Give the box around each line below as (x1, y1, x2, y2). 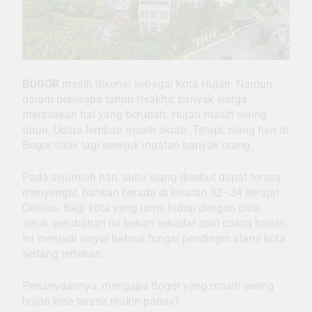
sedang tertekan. (22, 247, 104, 261)
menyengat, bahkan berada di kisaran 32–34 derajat (22, 186, 279, 200)
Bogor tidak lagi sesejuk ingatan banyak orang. (22, 139, 253, 153)
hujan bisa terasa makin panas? (22, 295, 180, 309)
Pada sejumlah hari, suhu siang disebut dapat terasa (22, 171, 281, 185)
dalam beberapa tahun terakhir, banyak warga (22, 93, 247, 107)
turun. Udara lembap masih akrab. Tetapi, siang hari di (22, 123, 288, 137)
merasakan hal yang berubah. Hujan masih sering (22, 108, 267, 122)
